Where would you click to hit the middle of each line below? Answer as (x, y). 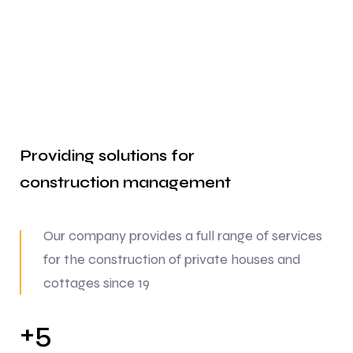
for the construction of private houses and (172, 259)
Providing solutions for (107, 155)
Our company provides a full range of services (183, 235)
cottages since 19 (97, 282)
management (175, 182)
